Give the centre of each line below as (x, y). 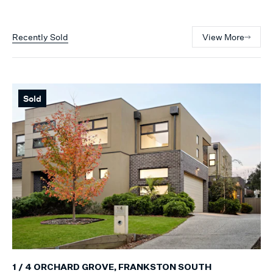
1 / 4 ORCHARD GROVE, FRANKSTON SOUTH (112, 267)
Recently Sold (40, 37)
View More (223, 37)
